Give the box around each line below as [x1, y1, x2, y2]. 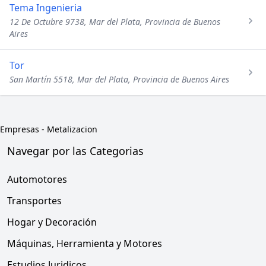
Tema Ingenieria [9, 1, 82, 14]
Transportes [7, 194, 62, 207]
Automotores [7, 173, 67, 186]
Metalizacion [47, 123, 97, 135]
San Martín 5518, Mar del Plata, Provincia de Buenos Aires [9, 74, 229, 85]
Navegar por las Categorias [7, 144, 144, 158]
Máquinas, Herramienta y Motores [7, 237, 162, 250]
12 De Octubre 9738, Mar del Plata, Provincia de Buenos [9, 16, 220, 27]
